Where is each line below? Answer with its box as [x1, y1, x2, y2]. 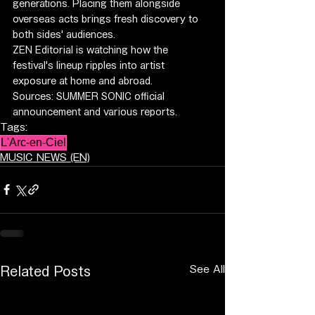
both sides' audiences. [13, 30, 115, 39]
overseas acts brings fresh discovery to [13, 14, 201, 24]
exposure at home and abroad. [13, 76, 153, 86]
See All [190, 264, 225, 274]
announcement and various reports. [13, 107, 177, 117]
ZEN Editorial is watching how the [13, 45, 171, 55]
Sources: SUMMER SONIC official [13, 91, 167, 101]
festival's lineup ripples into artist [13, 60, 167, 70]
